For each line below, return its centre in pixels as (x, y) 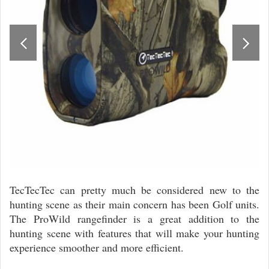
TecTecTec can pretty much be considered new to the (134, 190)
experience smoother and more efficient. (97, 248)
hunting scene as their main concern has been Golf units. (134, 204)
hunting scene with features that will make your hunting (134, 233)
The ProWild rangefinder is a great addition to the (134, 219)
